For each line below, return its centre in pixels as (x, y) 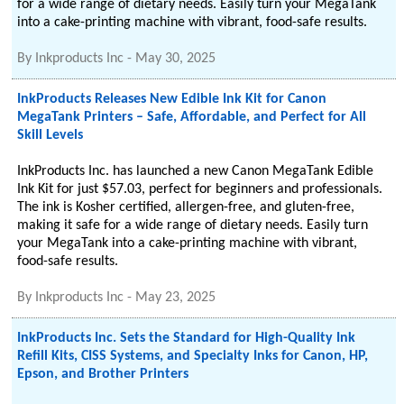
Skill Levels (50, 135)
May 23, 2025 (176, 298)
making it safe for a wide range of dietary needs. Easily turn (193, 225)
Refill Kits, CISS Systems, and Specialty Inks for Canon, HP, (193, 356)
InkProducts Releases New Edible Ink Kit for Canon (172, 99)
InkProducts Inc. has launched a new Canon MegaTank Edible (196, 171)
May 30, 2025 (176, 59)
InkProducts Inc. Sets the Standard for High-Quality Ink (187, 338)
